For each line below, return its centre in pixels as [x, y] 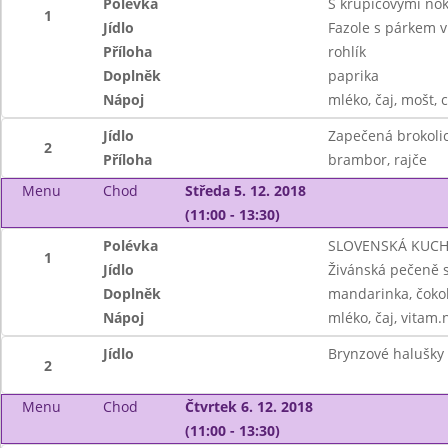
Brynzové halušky [385, 353]
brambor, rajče [377, 159]
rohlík [346, 51]
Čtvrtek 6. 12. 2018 [248, 406]
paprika [353, 75]
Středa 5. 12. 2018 [245, 190]
